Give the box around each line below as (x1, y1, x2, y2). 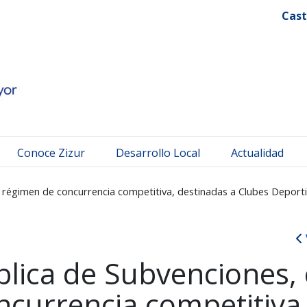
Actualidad (231, 145, 284, 160)
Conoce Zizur (17, 145, 85, 160)
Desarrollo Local (116, 145, 200, 160)
